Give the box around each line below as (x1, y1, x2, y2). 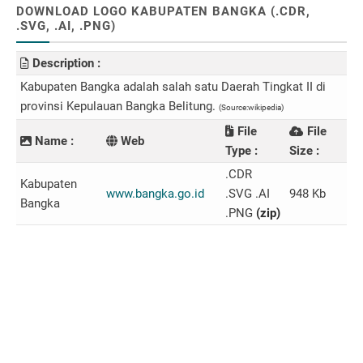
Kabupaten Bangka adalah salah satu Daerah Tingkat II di (20, 79, 326, 94)
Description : (29, 56, 100, 70)
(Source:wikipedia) (219, 103, 284, 112)
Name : (32, 134, 74, 148)
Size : (289, 143, 319, 158)
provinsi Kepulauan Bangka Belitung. (20, 99, 219, 113)
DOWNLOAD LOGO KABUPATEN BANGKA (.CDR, (16, 4, 310, 19)
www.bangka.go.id (106, 186, 204, 201)
